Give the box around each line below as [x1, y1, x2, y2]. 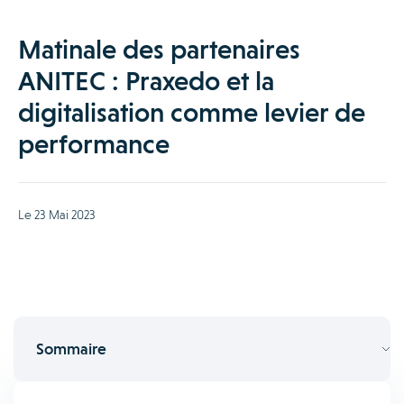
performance [18, 128, 170, 160]
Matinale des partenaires [18, 33, 300, 65]
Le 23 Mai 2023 [18, 207, 96, 222]
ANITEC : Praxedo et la [18, 65, 274, 96]
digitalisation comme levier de [18, 96, 365, 128]
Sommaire [36, 339, 106, 358]
